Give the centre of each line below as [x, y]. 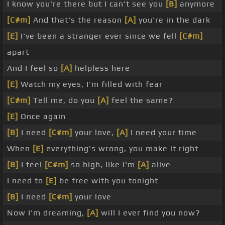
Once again [42, 117]
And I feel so [34, 68]
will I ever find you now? [149, 213]
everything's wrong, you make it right [121, 149]
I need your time [162, 133]
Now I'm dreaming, [47, 213]
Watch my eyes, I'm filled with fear [90, 84]
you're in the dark [173, 20]
